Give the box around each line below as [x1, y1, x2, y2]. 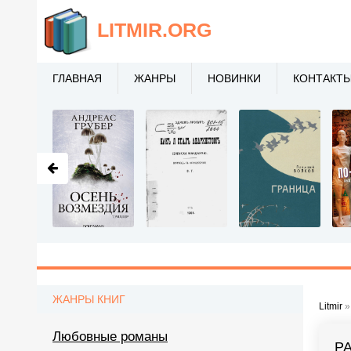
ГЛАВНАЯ [52, 72, 102, 85]
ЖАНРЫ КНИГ [52, 293, 125, 306]
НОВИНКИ [208, 72, 261, 85]
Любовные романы [52, 329, 168, 344]
